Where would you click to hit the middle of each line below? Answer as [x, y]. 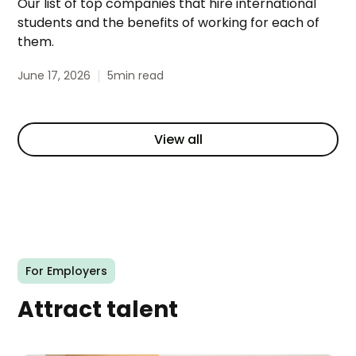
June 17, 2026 [54, 76]
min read [139, 76]
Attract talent [98, 310]
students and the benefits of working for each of [169, 23]
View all [178, 139]
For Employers [66, 271]
